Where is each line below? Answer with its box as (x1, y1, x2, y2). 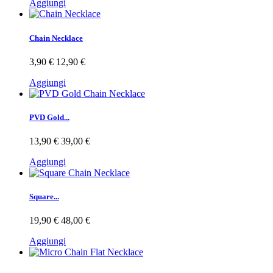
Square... (29, 192, 59, 202)
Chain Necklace (29, 33, 83, 43)
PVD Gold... (29, 112, 69, 122)
